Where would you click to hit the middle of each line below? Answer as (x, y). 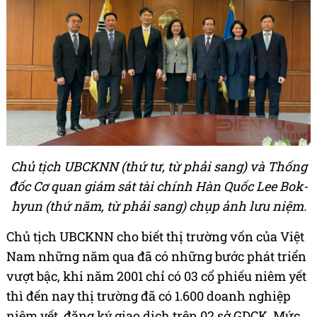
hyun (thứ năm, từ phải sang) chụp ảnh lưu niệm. (158, 206)
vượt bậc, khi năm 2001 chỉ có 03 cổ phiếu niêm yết (156, 276)
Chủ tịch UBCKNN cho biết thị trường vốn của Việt (155, 237)
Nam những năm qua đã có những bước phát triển (156, 257)
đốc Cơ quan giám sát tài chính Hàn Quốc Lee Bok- (158, 186)
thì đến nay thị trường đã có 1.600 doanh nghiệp (149, 296)
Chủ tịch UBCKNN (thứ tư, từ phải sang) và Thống (158, 167)
